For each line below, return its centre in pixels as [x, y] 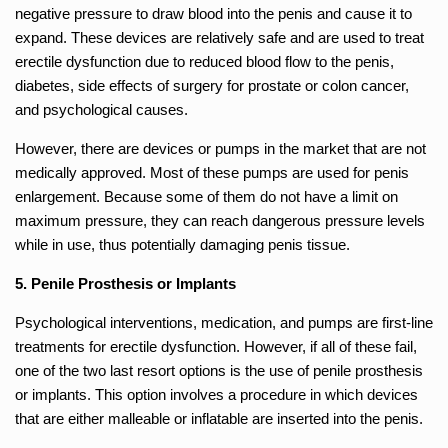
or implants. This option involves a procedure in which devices [216, 394]
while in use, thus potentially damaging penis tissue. [182, 244]
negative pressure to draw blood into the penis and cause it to [213, 13]
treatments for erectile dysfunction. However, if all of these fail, [216, 346]
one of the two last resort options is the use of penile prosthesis [219, 370]
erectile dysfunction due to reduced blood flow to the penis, [204, 61]
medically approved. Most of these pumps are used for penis [212, 172]
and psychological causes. [101, 109]
